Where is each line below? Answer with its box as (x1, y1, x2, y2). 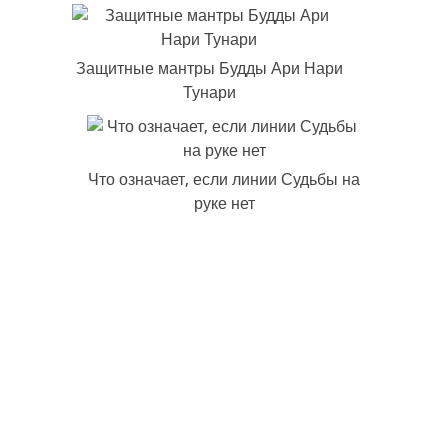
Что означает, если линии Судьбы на (88, 170, 360, 190)
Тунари (182, 83, 236, 103)
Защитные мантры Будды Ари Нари (75, 59, 343, 79)
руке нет (193, 194, 255, 214)
